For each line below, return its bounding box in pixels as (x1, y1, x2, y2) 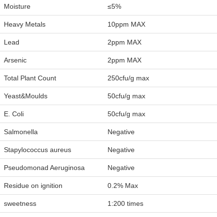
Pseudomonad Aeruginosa (4, 164, 85, 172)
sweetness (4, 200, 36, 208)
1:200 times (108, 200, 143, 208)
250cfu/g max (108, 74, 149, 82)
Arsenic (4, 56, 27, 64)
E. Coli (4, 110, 24, 118)
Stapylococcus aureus (4, 146, 71, 154)
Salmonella (4, 128, 38, 136)
